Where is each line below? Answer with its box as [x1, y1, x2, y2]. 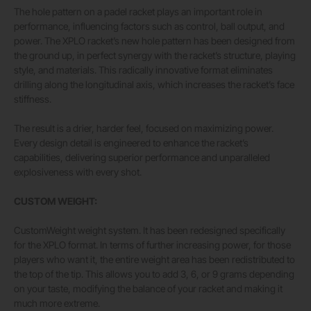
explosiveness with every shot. [14, 166, 142, 178]
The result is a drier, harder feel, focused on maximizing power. [14, 122, 274, 135]
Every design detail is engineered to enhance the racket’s [14, 137, 249, 149]
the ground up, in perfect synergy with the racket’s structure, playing [14, 49, 296, 62]
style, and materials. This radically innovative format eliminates [14, 64, 273, 76]
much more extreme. [14, 297, 100, 310]
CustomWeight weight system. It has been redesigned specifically [14, 224, 285, 237]
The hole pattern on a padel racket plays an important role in [14, 6, 262, 18]
